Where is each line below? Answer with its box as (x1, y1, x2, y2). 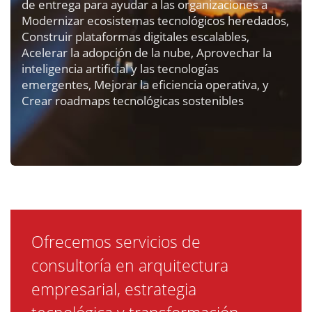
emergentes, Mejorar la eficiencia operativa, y (21, 75, 269, 93)
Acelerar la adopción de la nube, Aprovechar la (21, 43, 272, 61)
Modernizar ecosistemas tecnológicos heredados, (21, 11, 289, 29)
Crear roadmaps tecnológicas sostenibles (21, 91, 244, 109)
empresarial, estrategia (31, 279, 196, 301)
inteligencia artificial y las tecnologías (21, 59, 219, 77)
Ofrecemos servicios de (31, 231, 201, 253)
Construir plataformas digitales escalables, (21, 27, 249, 45)
